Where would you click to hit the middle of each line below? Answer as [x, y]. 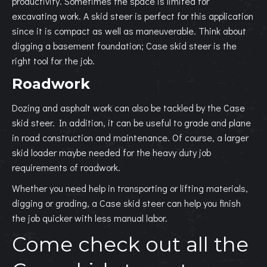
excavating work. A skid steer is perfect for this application [133, 16]
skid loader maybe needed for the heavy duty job [111, 152]
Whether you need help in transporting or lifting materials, [130, 188]
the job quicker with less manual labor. [90, 218]
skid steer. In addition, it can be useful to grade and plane [131, 122]
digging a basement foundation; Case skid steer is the [124, 46]
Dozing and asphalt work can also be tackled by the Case [128, 108]
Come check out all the [130, 244]
